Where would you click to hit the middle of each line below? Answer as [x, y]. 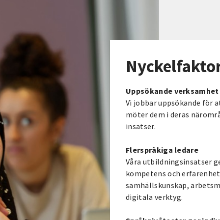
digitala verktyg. [154, 197]
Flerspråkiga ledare [162, 150]
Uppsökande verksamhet [172, 91]
